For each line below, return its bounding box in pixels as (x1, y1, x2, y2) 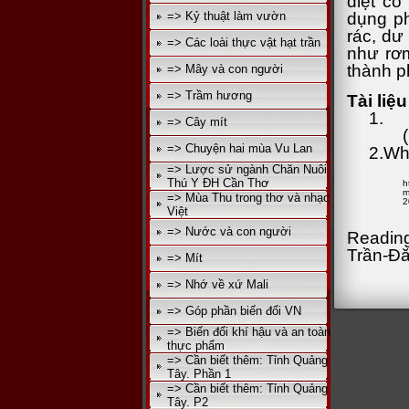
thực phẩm (167, 339, 225, 352)
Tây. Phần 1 (167, 367, 231, 381)
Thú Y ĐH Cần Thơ (167, 176, 269, 190)
